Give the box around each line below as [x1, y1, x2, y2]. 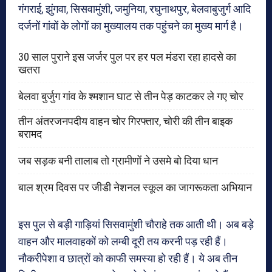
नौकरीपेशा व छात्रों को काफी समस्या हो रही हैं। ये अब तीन [18, 251, 237, 265]
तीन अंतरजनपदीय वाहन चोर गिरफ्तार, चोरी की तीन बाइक [18, 114, 233, 127]
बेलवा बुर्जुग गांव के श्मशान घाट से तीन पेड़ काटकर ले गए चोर [18, 89, 243, 103]
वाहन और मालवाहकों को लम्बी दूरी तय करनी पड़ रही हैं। [18, 234, 228, 248]
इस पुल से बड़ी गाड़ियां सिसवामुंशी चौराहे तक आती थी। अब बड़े [18, 217, 254, 231]
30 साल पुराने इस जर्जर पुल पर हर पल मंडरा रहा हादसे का [18, 50, 236, 63]
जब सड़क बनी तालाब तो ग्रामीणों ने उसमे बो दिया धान [18, 154, 218, 167]
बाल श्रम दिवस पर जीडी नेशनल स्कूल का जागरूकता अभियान [18, 180, 252, 194]
